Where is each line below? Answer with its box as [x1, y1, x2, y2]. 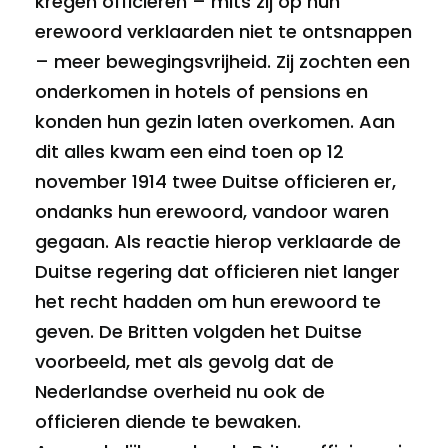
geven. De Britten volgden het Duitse [35, 319, 362, 344]
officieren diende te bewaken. [35, 409, 301, 434]
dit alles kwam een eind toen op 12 [35, 139, 344, 164]
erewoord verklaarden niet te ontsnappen [35, 19, 412, 44]
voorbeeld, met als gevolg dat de [35, 349, 334, 374]
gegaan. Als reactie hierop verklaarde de [35, 229, 401, 254]
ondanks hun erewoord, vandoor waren [35, 199, 389, 224]
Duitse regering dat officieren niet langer [35, 259, 400, 284]
